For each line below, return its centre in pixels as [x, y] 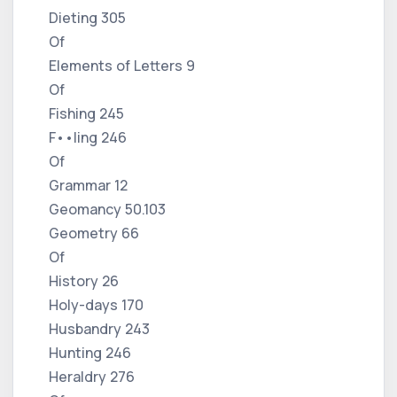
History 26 [84, 280]
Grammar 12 [88, 185]
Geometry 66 [94, 233]
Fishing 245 [86, 113]
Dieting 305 [87, 17]
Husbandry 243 [99, 328]
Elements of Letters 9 [122, 65]
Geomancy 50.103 [107, 209]
